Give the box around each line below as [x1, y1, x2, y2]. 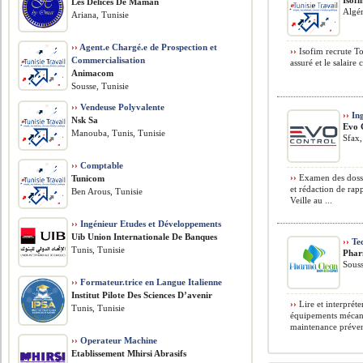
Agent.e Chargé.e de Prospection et [78, 42, 218, 52]
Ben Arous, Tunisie [71, 186, 143, 196]
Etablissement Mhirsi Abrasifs [71, 348, 187, 358]
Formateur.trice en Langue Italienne [78, 277, 223, 287]
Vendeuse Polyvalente [78, 102, 165, 112]
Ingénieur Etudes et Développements [78, 219, 222, 228]
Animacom [71, 68, 114, 78]
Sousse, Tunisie [71, 81, 130, 91]
